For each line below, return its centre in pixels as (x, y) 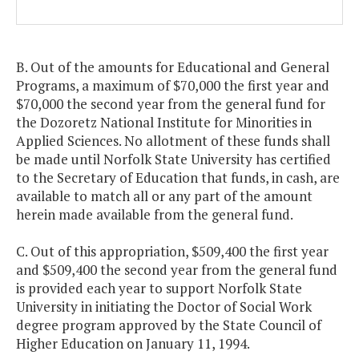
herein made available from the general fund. (155, 215)
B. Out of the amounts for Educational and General (173, 67)
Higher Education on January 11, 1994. (133, 344)
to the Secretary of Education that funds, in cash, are (178, 178)
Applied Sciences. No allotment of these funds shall (173, 141)
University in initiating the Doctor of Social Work (164, 307)
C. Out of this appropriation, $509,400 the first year (172, 252)
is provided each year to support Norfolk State (159, 288)
